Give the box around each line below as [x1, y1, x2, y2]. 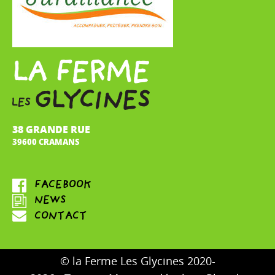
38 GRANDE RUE [12, 122, 90, 136]
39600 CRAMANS [12, 136, 80, 147]
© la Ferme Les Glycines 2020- [60, 255, 215, 268]
